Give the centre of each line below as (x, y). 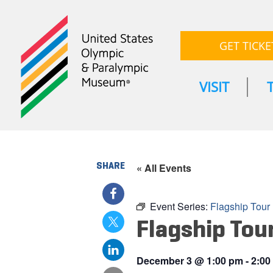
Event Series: (180, 207)
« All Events (164, 168)
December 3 (164, 261)
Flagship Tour (240, 207)
